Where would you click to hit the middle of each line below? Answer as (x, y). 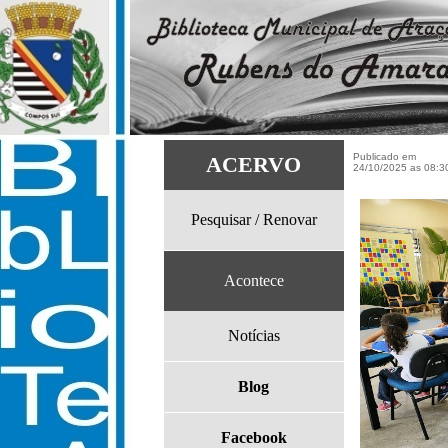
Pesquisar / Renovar (254, 219)
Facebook (254, 437)
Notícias (254, 335)
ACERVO (254, 164)
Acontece (254, 280)
